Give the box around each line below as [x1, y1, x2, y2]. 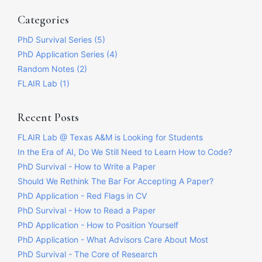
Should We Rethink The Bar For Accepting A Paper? [18, 176, 213, 186]
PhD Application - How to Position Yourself [18, 220, 178, 230]
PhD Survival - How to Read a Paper [18, 205, 156, 215]
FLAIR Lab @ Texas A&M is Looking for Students [18, 132, 203, 142]
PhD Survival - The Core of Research [18, 249, 157, 259]
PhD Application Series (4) [18, 49, 118, 59]
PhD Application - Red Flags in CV [18, 191, 147, 201]
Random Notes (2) [18, 64, 87, 74]
